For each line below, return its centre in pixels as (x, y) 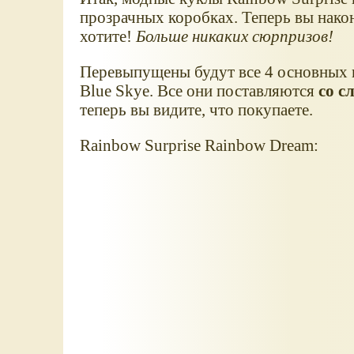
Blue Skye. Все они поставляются (199, 90)
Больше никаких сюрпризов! (234, 36)
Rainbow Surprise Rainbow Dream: (199, 145)
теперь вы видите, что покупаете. (196, 109)
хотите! (107, 36)
